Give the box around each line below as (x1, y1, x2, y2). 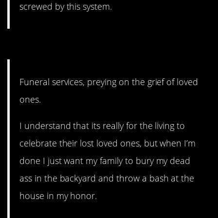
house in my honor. (19, 190, 97, 202)
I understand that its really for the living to (19, 120, 185, 132)
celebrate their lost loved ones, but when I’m (19, 137, 196, 149)
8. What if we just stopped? (7, 36, 193, 57)
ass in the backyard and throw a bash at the (19, 172, 195, 184)
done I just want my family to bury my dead (19, 155, 191, 167)
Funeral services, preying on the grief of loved (19, 75, 199, 88)
